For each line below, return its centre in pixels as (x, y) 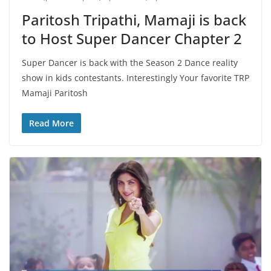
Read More (51, 123)
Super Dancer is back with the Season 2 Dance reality (130, 62)
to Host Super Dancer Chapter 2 (132, 38)
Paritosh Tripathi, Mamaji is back (134, 19)
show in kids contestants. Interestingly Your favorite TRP (135, 77)
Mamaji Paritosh (55, 93)
